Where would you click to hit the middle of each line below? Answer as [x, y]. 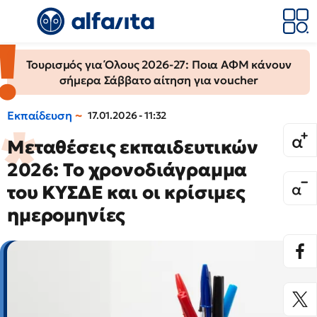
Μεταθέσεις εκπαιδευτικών [133, 147]
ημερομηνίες [67, 215]
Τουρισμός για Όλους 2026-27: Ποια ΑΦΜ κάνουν [158, 64]
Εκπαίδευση [40, 115]
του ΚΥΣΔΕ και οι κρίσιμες [126, 192]
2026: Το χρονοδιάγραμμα [127, 170]
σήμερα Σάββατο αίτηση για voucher [158, 80]
